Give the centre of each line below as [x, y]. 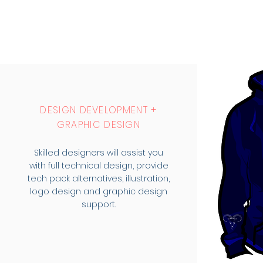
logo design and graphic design [99, 191]
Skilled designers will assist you [99, 153]
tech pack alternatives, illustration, [99, 178]
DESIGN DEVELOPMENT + [99, 110]
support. [99, 204]
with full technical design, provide [99, 166]
